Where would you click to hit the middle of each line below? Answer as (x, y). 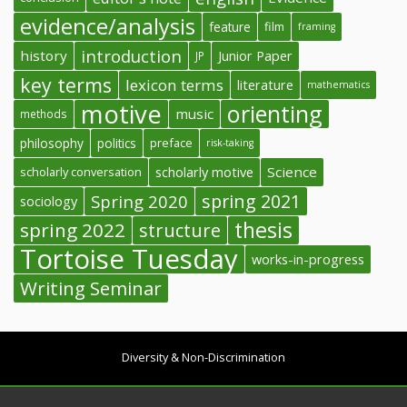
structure (180, 230)
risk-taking (230, 142)
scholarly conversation (81, 171)
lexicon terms (174, 84)
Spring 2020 (139, 201)
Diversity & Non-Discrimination (203, 358)
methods (44, 113)
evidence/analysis (108, 26)
